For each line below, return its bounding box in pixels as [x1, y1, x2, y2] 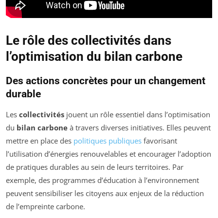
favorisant [142, 136, 177, 146]
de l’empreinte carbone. [6, 201, 85, 212]
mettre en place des [6, 136, 73, 146]
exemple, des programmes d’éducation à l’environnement [6, 175, 199, 185]
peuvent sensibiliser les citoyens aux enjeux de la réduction [6, 188, 204, 199]
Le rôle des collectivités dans [6, 33, 171, 48]
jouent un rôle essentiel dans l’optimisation [64, 109, 210, 120]
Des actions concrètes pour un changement [6, 75, 205, 87]
